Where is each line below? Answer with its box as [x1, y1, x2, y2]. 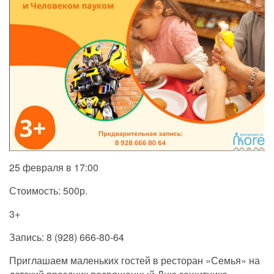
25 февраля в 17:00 [9, 160, 98, 175]
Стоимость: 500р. [9, 183, 87, 198]
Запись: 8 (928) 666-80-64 [9, 230, 124, 245]
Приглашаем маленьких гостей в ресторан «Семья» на [9, 253, 260, 268]
